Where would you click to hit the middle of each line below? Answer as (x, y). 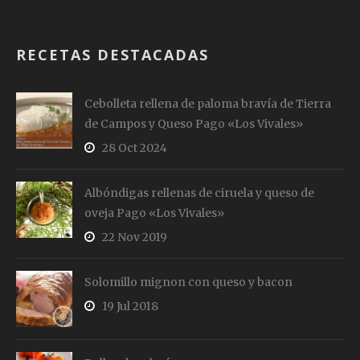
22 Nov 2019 (134, 237)
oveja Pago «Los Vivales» (154, 213)
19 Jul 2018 (130, 306)
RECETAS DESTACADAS (112, 54)
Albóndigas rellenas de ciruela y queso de (199, 192)
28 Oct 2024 (134, 147)
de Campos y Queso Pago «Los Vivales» (193, 123)
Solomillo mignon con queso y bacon (188, 282)
